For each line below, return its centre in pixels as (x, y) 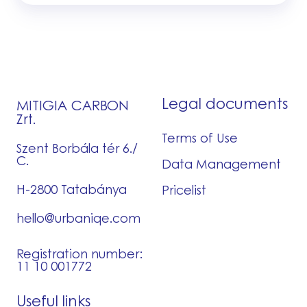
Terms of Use (200, 137)
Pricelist (184, 189)
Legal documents (225, 102)
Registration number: (79, 253)
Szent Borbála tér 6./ (77, 148)
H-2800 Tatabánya (72, 189)
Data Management (221, 163)
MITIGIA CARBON (73, 105)
